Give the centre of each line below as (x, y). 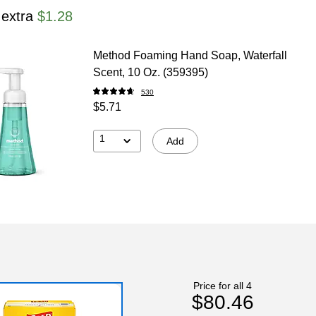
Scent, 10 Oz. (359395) (150, 72)
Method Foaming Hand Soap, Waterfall (190, 55)
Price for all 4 (223, 285)
